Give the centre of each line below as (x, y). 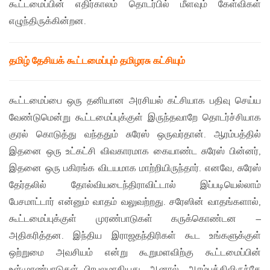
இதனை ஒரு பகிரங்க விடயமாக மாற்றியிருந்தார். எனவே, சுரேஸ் (135, 169)
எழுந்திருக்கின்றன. (48, 22)
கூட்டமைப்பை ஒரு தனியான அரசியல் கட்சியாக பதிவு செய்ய (135, 101)
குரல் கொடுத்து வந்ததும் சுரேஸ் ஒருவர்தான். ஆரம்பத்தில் (135, 135)
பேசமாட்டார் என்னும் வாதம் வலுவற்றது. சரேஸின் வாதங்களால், (135, 202)
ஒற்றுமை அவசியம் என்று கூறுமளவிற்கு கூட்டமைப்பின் (135, 253)
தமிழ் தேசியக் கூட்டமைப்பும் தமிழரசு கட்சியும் (97, 61)
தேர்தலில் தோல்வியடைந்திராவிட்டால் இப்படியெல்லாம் (135, 186)
